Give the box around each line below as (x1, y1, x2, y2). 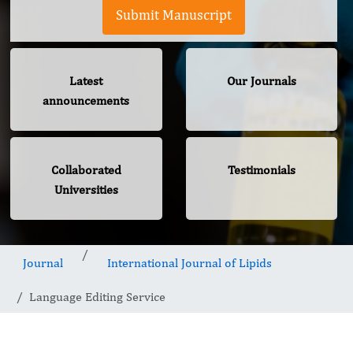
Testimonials (227, 162, 295, 178)
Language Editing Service (29, 289, 165, 305)
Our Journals (226, 73, 296, 89)
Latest (69, 73, 103, 89)
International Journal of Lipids (107, 255, 272, 271)
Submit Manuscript (116, 6, 232, 24)
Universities (54, 182, 118, 198)
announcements (43, 93, 130, 109)
